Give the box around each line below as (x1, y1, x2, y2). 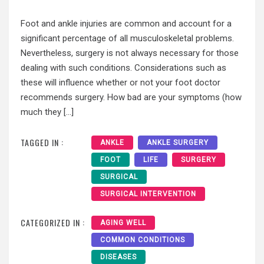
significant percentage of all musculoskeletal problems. (21, 32, 234, 44)
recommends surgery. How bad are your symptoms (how (21, 91, 242, 103)
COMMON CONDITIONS (100, 236, 185, 245)
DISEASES (100, 253, 137, 262)
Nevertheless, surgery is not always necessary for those (21, 47, 239, 58)
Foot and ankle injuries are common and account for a (21, 18, 232, 29)
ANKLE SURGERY (147, 138, 209, 147)
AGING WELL (100, 219, 146, 227)
